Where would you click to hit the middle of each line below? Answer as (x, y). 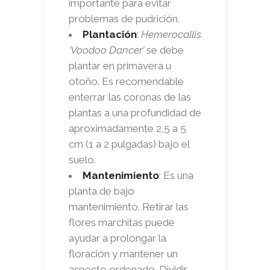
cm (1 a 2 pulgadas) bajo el (129, 144)
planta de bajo (102, 191)
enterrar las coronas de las (130, 97)
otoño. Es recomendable (126, 81)
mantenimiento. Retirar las (129, 206)
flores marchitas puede (122, 222)
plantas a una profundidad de (135, 112)
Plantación (110, 34)
